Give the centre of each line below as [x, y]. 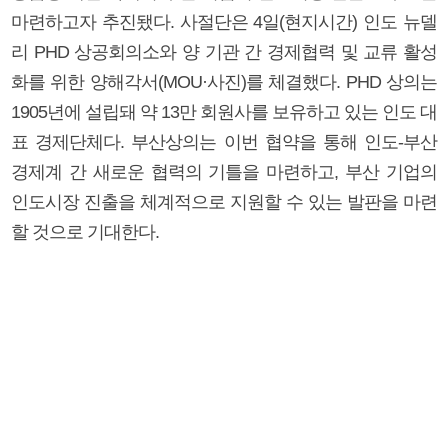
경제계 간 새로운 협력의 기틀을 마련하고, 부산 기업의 [224, 171]
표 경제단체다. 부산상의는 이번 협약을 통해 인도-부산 [224, 141]
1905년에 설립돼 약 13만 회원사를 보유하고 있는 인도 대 [224, 111]
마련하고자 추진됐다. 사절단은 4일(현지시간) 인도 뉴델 [224, 21]
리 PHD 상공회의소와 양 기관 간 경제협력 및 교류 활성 [224, 51]
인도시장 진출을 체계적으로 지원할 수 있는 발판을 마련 [224, 201]
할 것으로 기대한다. [85, 231]
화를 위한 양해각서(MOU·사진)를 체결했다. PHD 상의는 [224, 81]
